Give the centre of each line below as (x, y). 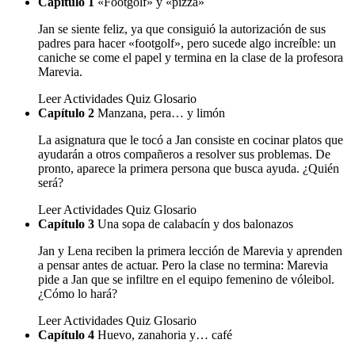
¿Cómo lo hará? (78, 294)
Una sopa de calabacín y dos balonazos (195, 224)
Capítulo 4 (66, 335)
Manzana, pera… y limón (161, 113)
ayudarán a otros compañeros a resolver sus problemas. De (184, 155)
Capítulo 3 (66, 224)
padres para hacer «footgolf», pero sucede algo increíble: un (187, 44)
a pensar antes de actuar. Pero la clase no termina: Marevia (183, 265)
